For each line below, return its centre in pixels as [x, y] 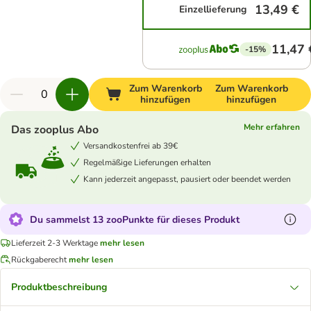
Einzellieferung [213, 9]
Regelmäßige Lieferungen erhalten [147, 162]
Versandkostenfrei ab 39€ [131, 145]
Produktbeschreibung [59, 287]
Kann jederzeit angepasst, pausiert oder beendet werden [187, 179]
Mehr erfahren [272, 127]
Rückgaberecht [39, 259]
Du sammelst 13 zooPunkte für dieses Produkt [135, 219]
